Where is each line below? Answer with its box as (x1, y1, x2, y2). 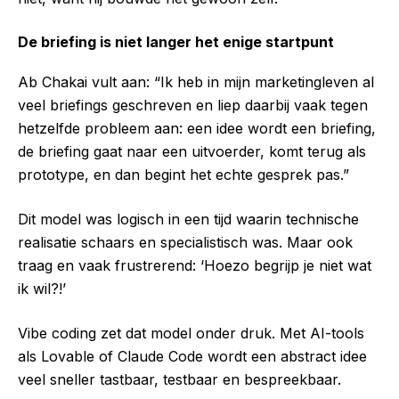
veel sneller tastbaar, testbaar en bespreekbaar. (18, 370, 341, 388)
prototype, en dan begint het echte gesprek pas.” (18, 166, 349, 183)
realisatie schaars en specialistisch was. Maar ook (18, 233, 353, 251)
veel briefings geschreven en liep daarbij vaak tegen (18, 96, 368, 114)
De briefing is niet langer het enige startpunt (18, 33, 334, 51)
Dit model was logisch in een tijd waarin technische (18, 210, 359, 228)
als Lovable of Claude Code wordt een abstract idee (18, 347, 367, 365)
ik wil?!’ (18, 280, 66, 297)
